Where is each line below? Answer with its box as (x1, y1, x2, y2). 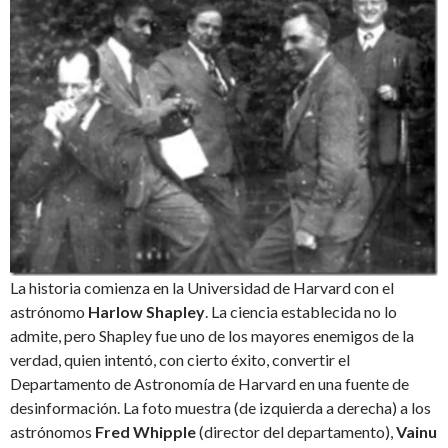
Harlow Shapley (88, 302, 205, 322)
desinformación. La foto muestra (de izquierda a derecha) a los (10, 398, 431, 418)
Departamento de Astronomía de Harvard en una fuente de (10, 374, 409, 394)
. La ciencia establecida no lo (205, 302, 397, 322)
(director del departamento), (196, 422, 396, 442)
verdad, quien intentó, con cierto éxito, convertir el (10, 350, 350, 370)
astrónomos (10, 422, 95, 442)
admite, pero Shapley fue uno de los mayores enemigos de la (10, 326, 414, 346)
